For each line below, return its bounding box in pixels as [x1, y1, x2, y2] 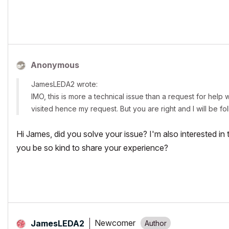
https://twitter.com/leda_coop [21, 12, 109, 20]
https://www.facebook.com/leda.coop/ [21, 4, 138, 12]
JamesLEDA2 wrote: [31, 79, 98, 88]
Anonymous [31, 59, 79, 70]
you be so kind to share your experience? [16, 142, 168, 153]
